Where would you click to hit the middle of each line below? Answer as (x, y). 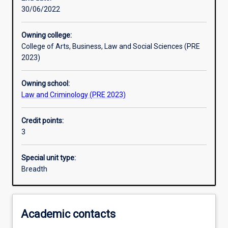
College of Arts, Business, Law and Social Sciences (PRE (111, 47)
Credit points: (42, 121)
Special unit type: (49, 158)
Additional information (61, 89)
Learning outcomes (55, 18)
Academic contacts (68, 214)
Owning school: (46, 84)
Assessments (47, 53)
